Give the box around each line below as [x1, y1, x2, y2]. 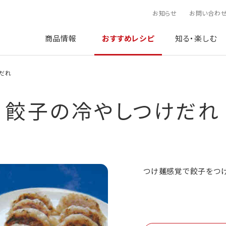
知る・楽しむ [175, 33, 217, 43]
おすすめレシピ [102, 33, 154, 43]
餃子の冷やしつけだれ [6, 95, 220, 125]
